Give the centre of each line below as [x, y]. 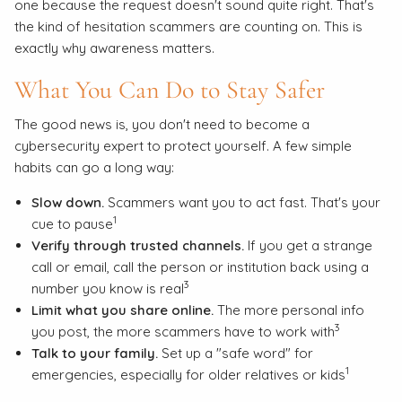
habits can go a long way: [95, 168]
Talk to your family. [94, 354]
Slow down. [67, 203]
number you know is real [107, 289]
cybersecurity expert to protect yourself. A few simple [184, 146]
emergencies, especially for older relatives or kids [188, 375]
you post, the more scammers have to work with [183, 332]
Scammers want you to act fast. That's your [242, 203]
